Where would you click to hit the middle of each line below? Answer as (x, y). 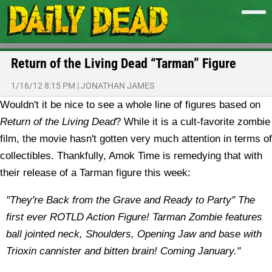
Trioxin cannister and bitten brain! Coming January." (123, 251)
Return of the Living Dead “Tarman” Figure (124, 63)
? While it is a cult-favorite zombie (193, 122)
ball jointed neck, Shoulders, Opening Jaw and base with (134, 234)
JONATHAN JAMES (117, 86)
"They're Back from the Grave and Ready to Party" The (131, 200)
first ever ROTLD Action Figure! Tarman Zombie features (134, 217)
